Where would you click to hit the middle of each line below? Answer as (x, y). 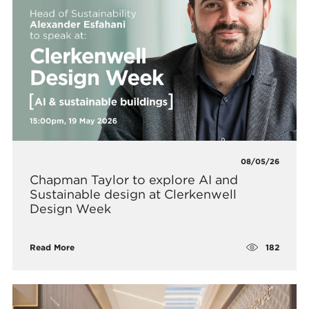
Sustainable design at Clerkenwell (133, 195)
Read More (52, 248)
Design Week (71, 209)
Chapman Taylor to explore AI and (134, 180)
